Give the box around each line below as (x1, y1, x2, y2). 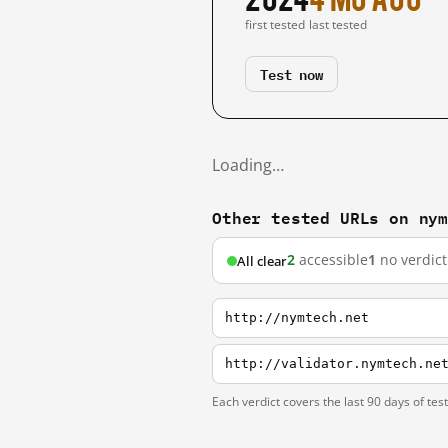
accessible (295, 251, 368, 269)
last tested (309, 16, 368, 33)
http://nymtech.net (225, 310, 369, 325)
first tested (245, 16, 305, 33)
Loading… (212, 154, 284, 176)
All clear (237, 251, 287, 270)
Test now (260, 62, 323, 85)
